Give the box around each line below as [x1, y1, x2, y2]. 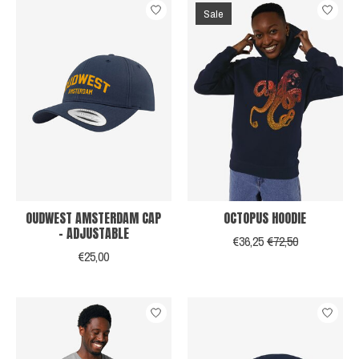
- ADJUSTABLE [58, 224, 129, 244]
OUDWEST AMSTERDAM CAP [26, 208, 162, 228]
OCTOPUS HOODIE [224, 208, 307, 228]
